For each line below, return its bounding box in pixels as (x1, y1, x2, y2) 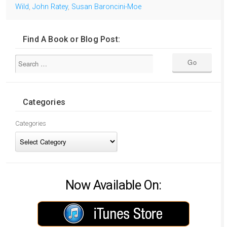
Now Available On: (65, 177, 162, 193)
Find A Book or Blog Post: (23, 34, 120, 44)
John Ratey (32, 2, 68, 11)
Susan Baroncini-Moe (71, 2, 141, 11)
